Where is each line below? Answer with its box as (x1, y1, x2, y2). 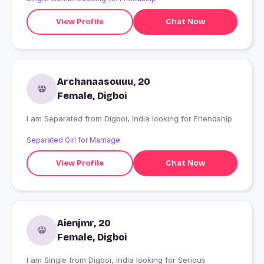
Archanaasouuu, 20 (57, 76, 150, 88)
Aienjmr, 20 (57, 217, 111, 229)
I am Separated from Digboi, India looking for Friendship (104, 114, 232, 124)
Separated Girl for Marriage (27, 136, 120, 145)
